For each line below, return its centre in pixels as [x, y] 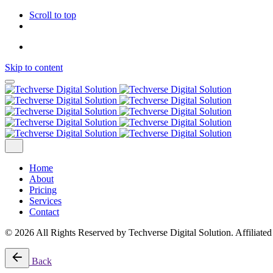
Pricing [43, 190]
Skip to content [34, 67]
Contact [44, 212]
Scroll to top [53, 15]
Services [45, 201]
